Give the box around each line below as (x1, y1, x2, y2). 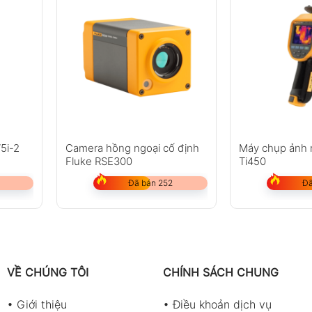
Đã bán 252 (127, 178, 173, 189)
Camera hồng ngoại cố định (65, 141, 199, 155)
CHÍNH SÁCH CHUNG (162, 265, 279, 280)
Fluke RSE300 (65, 155, 132, 169)
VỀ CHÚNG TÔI (6, 265, 88, 280)
